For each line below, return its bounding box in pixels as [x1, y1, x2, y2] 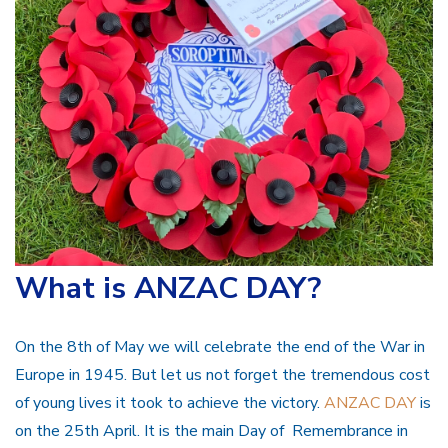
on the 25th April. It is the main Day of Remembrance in [15, 420, 408, 443]
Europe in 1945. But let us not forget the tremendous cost [15, 364, 430, 387]
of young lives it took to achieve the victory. [15, 392, 324, 415]
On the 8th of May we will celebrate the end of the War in [15, 336, 425, 359]
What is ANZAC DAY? [15, 267, 321, 309]
